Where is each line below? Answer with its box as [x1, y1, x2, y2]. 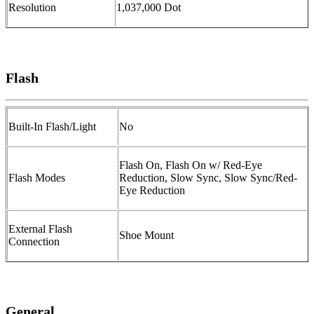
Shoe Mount [119, 228, 174, 241]
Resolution [8, 1, 56, 14]
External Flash [8, 222, 72, 235]
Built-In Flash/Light [8, 120, 96, 132]
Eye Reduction [119, 184, 185, 196]
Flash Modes [8, 171, 65, 184]
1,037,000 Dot [116, 1, 181, 14]
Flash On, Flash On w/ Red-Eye [119, 158, 262, 171]
